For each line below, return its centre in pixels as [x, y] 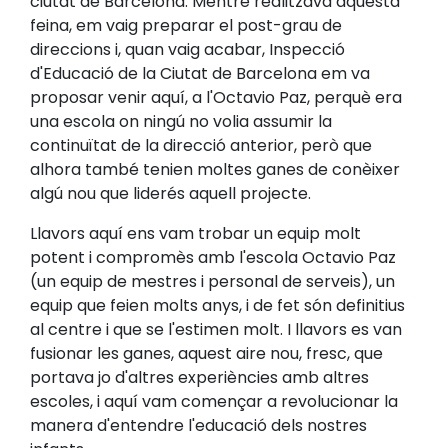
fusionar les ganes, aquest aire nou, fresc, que [206, 353]
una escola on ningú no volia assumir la [181, 121]
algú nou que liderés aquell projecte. [170, 193]
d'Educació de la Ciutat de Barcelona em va [200, 73]
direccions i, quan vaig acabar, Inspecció [187, 49]
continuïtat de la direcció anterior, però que [201, 145]
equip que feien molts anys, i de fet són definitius [217, 305]
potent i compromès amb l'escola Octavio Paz [213, 257]
